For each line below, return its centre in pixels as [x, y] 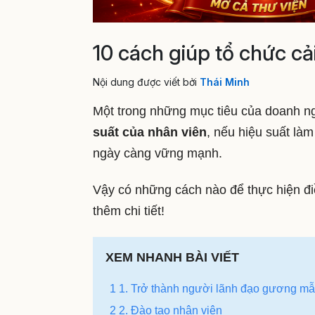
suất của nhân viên [150, 133]
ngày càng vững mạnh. [159, 154]
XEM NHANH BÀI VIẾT [172, 257]
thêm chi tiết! [129, 211]
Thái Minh [225, 82]
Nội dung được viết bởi [146, 82]
